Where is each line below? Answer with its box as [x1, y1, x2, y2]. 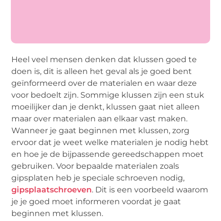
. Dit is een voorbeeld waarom [92, 185, 209, 195]
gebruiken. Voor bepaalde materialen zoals [11, 161, 180, 171]
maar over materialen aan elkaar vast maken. [11, 114, 188, 124]
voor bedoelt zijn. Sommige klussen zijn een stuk [11, 90, 205, 100]
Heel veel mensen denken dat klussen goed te [11, 55, 197, 65]
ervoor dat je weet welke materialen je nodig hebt [11, 138, 209, 147]
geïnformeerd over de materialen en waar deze [11, 78, 197, 88]
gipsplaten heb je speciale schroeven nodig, [11, 173, 185, 183]
